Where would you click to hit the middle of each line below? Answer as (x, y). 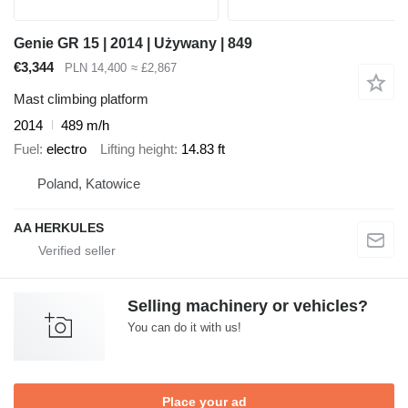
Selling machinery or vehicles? (248, 306)
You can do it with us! (184, 327)
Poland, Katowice (89, 183)
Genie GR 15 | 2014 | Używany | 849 (133, 44)
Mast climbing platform (81, 98)
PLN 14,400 (96, 68)
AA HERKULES (59, 227)
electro (66, 149)
